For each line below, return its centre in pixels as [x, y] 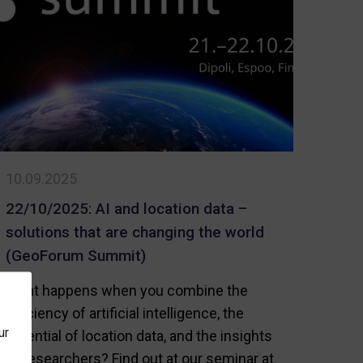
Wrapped [309, 15]
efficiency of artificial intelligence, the [125, 314]
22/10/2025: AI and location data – [127, 209]
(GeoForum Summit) [76, 256]
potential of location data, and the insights [139, 336]
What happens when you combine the [127, 291]
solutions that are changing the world [135, 233]
